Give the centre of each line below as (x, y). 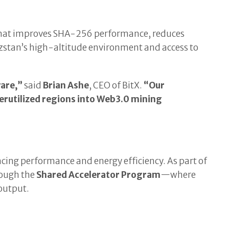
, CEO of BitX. (117, 86)
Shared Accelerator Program (99, 175)
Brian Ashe (66, 86)
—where (178, 175)
